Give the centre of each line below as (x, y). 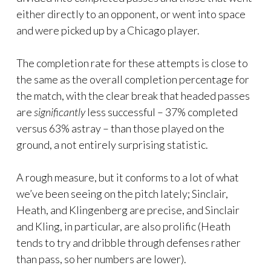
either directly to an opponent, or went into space (131, 14)
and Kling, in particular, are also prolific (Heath (123, 227)
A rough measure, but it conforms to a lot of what (128, 178)
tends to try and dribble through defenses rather (129, 243)
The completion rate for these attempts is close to (132, 63)
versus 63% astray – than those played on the (120, 129)
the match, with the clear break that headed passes (133, 96)
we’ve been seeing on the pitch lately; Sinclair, (122, 194)
